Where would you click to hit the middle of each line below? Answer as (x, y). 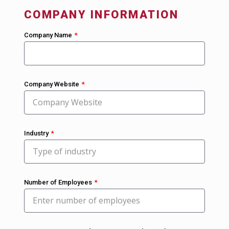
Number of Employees (59, 182)
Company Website (52, 84)
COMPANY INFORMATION (101, 14)
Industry (37, 133)
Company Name (49, 35)
